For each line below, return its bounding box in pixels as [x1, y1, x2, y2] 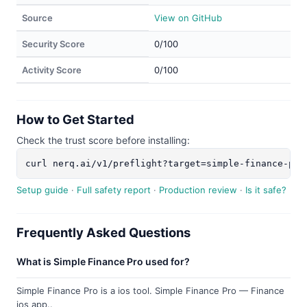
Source [22, 12, 53, 23]
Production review [159, 184, 237, 195]
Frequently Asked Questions [16, 225, 191, 240]
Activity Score [22, 64, 82, 75]
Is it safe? [245, 184, 286, 195]
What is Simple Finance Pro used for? [16, 256, 190, 267]
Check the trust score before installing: [16, 134, 190, 146]
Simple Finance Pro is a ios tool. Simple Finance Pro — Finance [16, 285, 284, 296]
